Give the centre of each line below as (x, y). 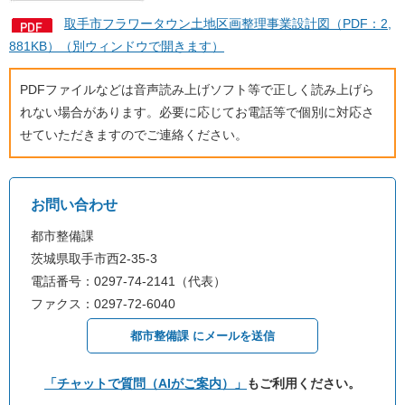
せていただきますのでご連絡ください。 (134, 135)
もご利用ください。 (304, 384)
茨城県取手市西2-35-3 (94, 259)
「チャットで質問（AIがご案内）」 (146, 384)
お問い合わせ (74, 205)
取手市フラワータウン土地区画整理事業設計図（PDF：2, (228, 23)
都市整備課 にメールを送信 (202, 336)
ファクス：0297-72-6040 (103, 303)
